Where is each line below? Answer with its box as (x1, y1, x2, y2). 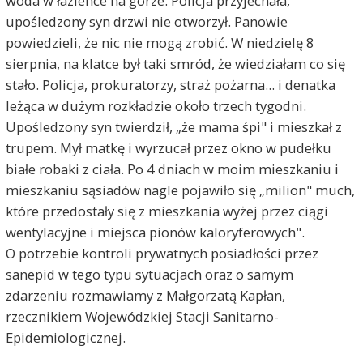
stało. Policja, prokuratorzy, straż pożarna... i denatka (5, 75, 335, 94)
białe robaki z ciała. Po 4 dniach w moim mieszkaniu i (5, 159, 339, 178)
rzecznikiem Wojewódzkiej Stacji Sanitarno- (5, 306, 279, 326)
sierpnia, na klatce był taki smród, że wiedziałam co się (5, 53, 345, 73)
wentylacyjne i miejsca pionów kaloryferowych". (5, 222, 305, 241)
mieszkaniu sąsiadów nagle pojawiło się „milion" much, (5, 180, 355, 199)
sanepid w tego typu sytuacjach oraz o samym (5, 264, 293, 284)
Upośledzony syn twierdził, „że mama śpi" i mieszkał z (5, 117, 342, 136)
